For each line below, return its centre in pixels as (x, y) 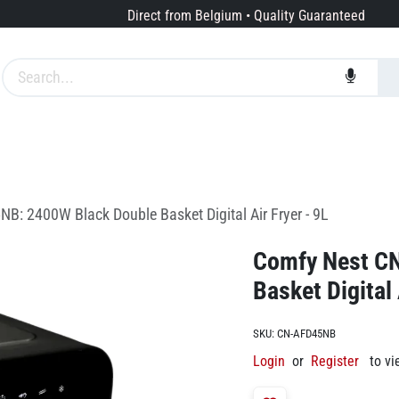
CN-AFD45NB (306, 334)
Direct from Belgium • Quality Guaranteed (246, 16)
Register (335, 362)
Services (91, 151)
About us (187, 151)
